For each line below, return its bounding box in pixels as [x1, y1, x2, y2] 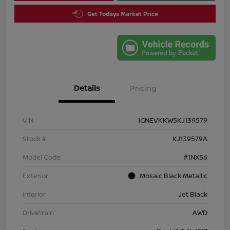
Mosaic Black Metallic [140, 171, 207, 181]
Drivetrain [23, 208, 54, 218]
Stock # [23, 134, 46, 144]
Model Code [23, 152, 61, 162]
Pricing [130, 83, 157, 94]
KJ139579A [172, 134, 207, 144]
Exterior [23, 171, 48, 181]
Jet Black [179, 189, 207, 199]
